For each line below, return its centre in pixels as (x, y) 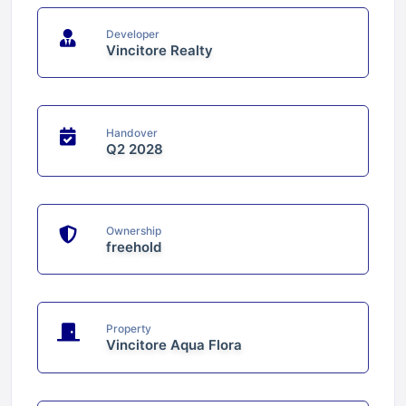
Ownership (134, 230)
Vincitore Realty (160, 51)
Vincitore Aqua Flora (174, 345)
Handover (132, 132)
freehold (134, 246)
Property (129, 329)
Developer (133, 34)
